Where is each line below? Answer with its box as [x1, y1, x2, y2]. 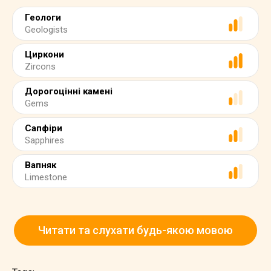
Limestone [25, 172, 67, 183]
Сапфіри [25, 123, 62, 134]
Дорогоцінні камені [25, 86, 113, 97]
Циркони [25, 49, 64, 60]
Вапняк [25, 160, 56, 171]
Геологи [25, 12, 61, 23]
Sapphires [25, 135, 64, 146]
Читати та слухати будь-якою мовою [38, 224, 233, 237]
